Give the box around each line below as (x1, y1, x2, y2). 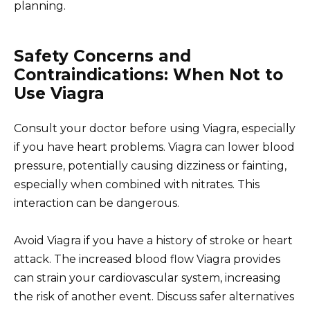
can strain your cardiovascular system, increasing (14, 271, 281, 285)
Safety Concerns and (14, 46, 191, 66)
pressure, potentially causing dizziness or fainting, (14, 159, 286, 173)
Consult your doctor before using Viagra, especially (14, 122, 295, 136)
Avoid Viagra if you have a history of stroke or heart (14, 234, 293, 248)
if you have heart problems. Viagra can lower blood (14, 140, 295, 154)
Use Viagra (14, 84, 104, 104)
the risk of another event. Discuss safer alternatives (14, 290, 294, 304)
